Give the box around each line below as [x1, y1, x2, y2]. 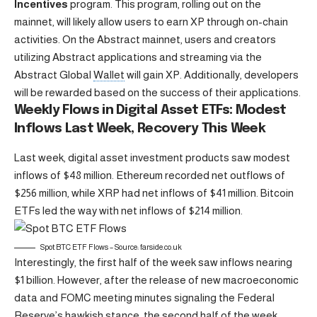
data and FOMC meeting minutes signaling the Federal [14, 292, 275, 304]
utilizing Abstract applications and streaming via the [14, 50, 262, 63]
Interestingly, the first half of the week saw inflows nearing [14, 256, 292, 269]
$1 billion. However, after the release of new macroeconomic [14, 274, 299, 287]
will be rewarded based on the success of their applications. [14, 86, 301, 98]
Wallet [93, 68, 125, 81]
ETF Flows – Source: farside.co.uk [71, 243, 182, 252]
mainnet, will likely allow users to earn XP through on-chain [14, 15, 288, 28]
